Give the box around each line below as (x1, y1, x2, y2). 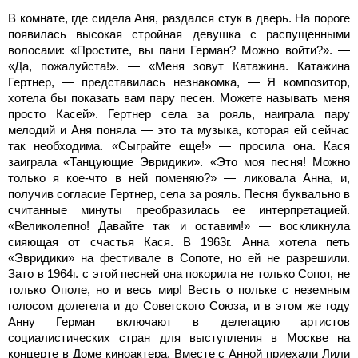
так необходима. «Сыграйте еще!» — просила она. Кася (8, 138, 350, 153)
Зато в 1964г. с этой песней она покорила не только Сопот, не (8, 266, 350, 280)
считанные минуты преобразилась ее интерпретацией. (8, 202, 350, 217)
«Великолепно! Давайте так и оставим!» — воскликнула (8, 218, 350, 233)
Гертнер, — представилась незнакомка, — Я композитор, (8, 74, 350, 89)
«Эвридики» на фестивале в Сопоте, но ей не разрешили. (8, 250, 350, 265)
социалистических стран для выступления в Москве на (8, 330, 350, 344)
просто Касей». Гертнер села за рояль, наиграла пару (8, 106, 350, 121)
